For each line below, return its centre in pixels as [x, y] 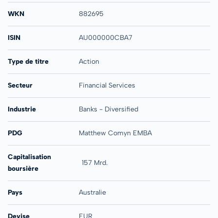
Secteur [20, 85]
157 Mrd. [95, 163]
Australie [92, 192]
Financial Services [107, 85]
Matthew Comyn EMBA [115, 133]
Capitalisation [29, 157]
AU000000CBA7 [105, 38]
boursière [23, 169]
